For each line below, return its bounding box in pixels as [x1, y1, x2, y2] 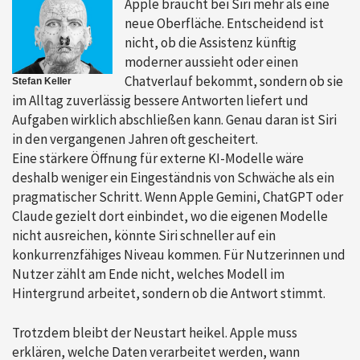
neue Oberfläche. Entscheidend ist [125, 14, 325, 32]
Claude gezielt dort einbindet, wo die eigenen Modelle [12, 207, 328, 225]
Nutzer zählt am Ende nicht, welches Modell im [12, 264, 284, 283]
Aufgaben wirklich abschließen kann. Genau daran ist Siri [12, 110, 337, 129]
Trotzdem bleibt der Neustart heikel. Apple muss [12, 323, 297, 342]
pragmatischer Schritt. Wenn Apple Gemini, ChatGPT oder [12, 187, 343, 206]
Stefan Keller [12, 76, 72, 88]
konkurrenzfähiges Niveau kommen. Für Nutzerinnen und [12, 245, 346, 264]
